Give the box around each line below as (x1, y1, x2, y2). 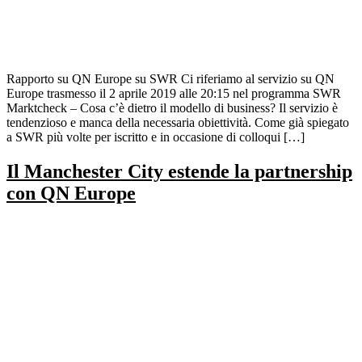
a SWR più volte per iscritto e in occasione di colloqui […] (6, 130, 305, 145)
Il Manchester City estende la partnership (6, 161, 352, 183)
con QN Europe (6, 183, 136, 204)
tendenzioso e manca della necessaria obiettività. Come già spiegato (6, 116, 349, 130)
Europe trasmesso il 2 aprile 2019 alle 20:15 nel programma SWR (6, 86, 341, 101)
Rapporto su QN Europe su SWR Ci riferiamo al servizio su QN (6, 72, 335, 86)
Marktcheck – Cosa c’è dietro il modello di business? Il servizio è (6, 101, 338, 116)
